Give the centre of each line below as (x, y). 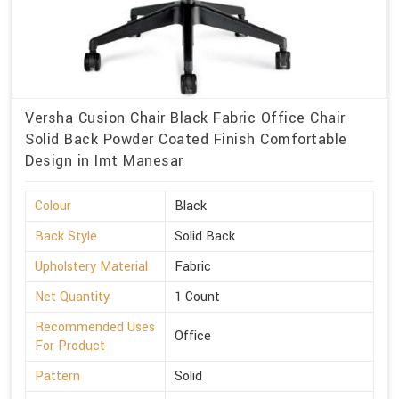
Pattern (57, 376)
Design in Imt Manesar (104, 160)
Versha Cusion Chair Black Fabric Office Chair (185, 118)
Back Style (66, 236)
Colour (53, 206)
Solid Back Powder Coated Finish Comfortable (186, 139)
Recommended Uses (95, 327)
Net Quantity (72, 297)
